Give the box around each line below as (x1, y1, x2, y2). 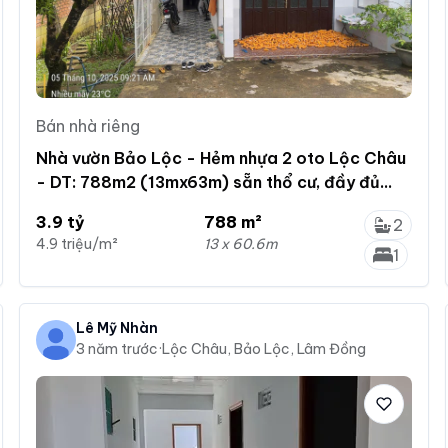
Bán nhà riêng (35, 115, 140, 136)
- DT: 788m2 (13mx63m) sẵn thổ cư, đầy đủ (35, 171, 380, 192)
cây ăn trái (35, 195, 123, 216)
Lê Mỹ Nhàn (75, 318, 158, 337)
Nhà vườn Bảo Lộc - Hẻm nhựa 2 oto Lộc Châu (35, 147, 406, 168)
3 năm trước (75, 339, 158, 358)
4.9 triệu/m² (35, 234, 118, 253)
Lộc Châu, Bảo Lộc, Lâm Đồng (161, 339, 366, 358)
